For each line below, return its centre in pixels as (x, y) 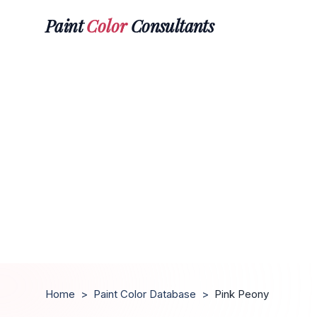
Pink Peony (242, 294)
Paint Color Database (145, 294)
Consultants (171, 25)
